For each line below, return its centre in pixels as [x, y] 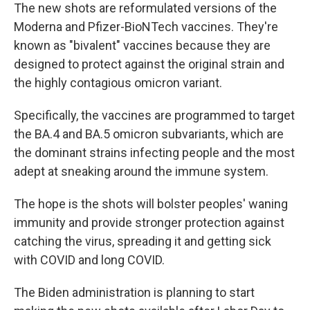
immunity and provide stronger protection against [149, 222]
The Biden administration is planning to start [134, 292]
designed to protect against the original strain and [149, 64]
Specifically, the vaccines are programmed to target [154, 115]
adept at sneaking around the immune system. [141, 171]
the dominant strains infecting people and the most [154, 153]
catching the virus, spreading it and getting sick [143, 241]
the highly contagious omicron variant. [118, 83]
